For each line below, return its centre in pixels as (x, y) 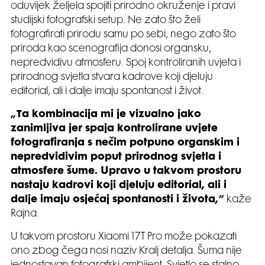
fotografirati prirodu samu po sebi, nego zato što (123, 35)
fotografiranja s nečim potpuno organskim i (125, 143)
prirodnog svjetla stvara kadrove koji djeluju (112, 77)
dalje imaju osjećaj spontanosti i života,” (117, 200)
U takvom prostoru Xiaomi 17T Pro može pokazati (124, 237)
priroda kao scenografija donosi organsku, (111, 49)
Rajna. (26, 214)
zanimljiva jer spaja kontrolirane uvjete (114, 129)
